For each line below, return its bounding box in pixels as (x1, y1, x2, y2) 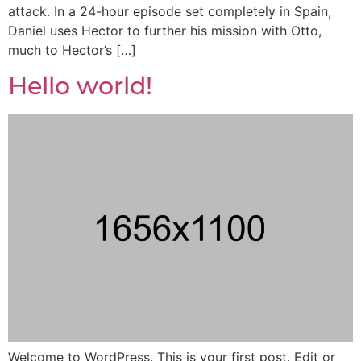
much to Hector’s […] (8, 42, 136, 59)
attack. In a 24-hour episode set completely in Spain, (8, 3, 331, 20)
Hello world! (8, 70, 152, 101)
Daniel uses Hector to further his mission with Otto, (8, 23, 322, 39)
